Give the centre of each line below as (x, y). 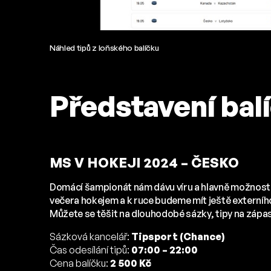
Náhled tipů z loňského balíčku (104, 47)
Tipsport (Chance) (178, 237)
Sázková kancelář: (90, 237)
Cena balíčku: (80, 263)
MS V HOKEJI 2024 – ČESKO (144, 163)
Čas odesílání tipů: (90, 250)
